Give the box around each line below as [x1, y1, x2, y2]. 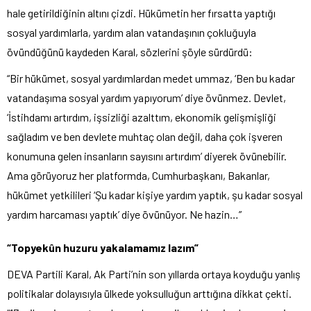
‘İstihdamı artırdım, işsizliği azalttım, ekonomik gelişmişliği [7, 110, 276, 124]
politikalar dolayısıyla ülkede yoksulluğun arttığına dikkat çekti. [7, 286, 292, 300]
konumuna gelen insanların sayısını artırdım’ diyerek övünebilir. [7, 149, 287, 162]
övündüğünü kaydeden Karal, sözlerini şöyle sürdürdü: [7, 44, 253, 58]
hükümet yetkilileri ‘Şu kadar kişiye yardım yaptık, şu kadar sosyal [7, 187, 303, 201]
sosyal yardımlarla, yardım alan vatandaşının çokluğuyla [7, 25, 256, 39]
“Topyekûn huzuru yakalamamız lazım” [7, 240, 199, 254]
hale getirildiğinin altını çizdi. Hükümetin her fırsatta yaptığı [7, 6, 276, 19]
